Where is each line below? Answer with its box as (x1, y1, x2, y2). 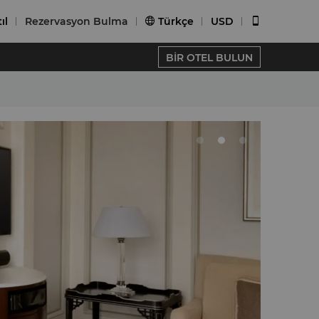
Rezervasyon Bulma (25, 14, 128, 28)
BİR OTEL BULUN (166, 51, 253, 64)
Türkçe (158, 14, 194, 28)
